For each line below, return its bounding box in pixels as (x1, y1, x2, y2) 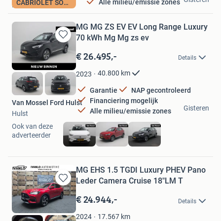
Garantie (90, 86, 117, 94)
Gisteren (184, 104, 209, 112)
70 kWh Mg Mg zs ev (76, 33, 149, 42)
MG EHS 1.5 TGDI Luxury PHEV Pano (76, 165, 206, 175)
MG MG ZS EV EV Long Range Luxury (76, 22, 208, 32)
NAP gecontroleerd (131, 86, 191, 94)
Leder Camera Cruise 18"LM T (76, 176, 183, 186)
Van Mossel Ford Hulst (12, 99, 82, 107)
